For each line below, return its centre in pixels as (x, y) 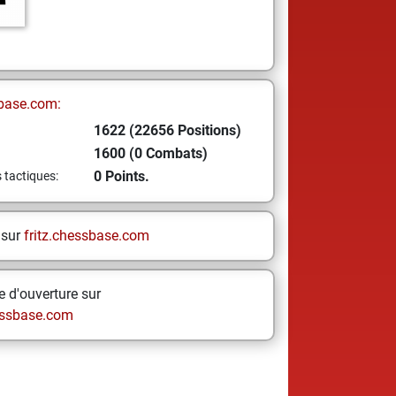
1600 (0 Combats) (150, 153)
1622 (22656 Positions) (167, 130)
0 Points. (121, 176)
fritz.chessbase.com (86, 236)
